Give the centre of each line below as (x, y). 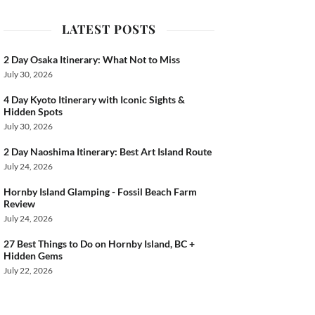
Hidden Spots (33, 112)
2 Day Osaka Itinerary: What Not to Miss (92, 60)
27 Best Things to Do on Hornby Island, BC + (99, 244)
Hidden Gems (33, 256)
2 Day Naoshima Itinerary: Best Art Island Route (108, 152)
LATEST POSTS (109, 29)
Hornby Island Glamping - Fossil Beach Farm (101, 192)
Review (20, 204)
